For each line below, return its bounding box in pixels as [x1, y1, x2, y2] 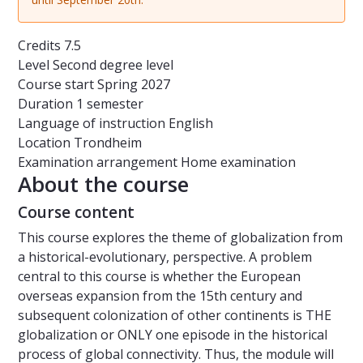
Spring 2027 [97, 75, 170, 94]
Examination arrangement [18, 153, 177, 172]
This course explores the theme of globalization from [18, 228, 343, 247]
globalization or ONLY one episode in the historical [18, 326, 327, 344]
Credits [18, 36, 64, 55]
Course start [18, 75, 94, 94]
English [169, 114, 213, 133]
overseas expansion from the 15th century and [18, 287, 302, 305]
